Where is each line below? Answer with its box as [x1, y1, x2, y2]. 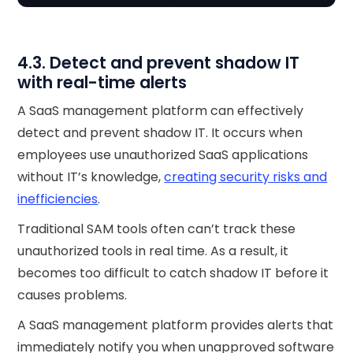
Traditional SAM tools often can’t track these [17, 219, 296, 238]
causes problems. [17, 285, 128, 304]
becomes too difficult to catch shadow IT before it [17, 263, 329, 282]
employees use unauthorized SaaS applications [17, 145, 309, 164]
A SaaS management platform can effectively [17, 101, 304, 120]
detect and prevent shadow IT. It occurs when [17, 123, 303, 142]
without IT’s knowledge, [17, 167, 165, 186]
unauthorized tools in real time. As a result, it [17, 241, 289, 260]
